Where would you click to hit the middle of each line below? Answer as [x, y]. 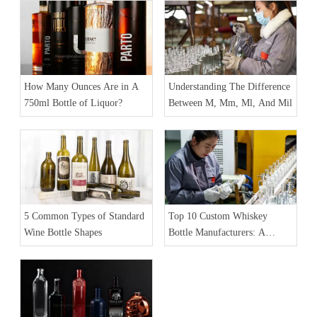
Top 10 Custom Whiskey [218, 216]
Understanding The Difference [229, 86]
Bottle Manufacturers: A [217, 232]
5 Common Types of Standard [84, 216]
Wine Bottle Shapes [63, 232]
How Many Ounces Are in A [81, 86]
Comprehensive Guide [213, 248]
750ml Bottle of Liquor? [73, 103]
